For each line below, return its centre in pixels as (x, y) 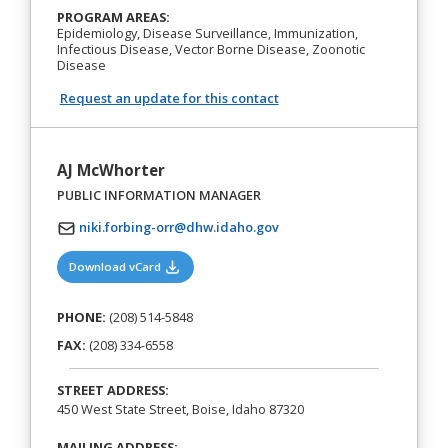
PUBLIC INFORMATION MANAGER (158, 195)
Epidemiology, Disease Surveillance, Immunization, (207, 32)
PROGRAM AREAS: (113, 16)
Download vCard (117, 267)
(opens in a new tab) (237, 266)
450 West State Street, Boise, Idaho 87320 (180, 409)
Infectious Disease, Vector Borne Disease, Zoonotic (210, 48)
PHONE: (81, 317)
